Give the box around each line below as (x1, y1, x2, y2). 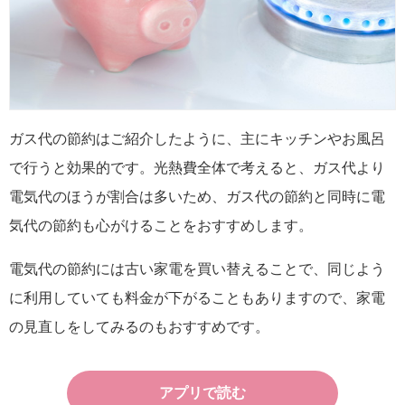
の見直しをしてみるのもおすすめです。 (9, 318, 269, 334)
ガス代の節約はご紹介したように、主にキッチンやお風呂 (9, 130, 385, 146)
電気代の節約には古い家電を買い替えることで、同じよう (9, 260, 385, 277)
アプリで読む (159, 384, 246, 400)
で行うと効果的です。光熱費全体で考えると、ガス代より (9, 159, 385, 175)
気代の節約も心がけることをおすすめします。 (9, 217, 313, 233)
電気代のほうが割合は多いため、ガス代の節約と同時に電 (9, 188, 385, 204)
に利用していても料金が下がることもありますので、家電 (9, 289, 385, 306)
